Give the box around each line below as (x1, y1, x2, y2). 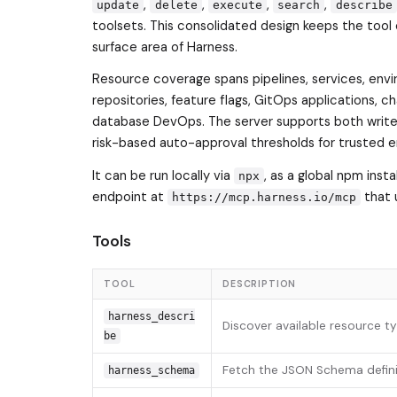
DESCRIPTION (222, 278, 297, 291)
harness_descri (107, 310, 195, 323)
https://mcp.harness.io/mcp (172, 191, 357, 205)
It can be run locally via (92, 167, 234, 185)
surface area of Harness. (92, 37, 237, 56)
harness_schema (107, 364, 195, 378)
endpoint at (92, 188, 167, 206)
